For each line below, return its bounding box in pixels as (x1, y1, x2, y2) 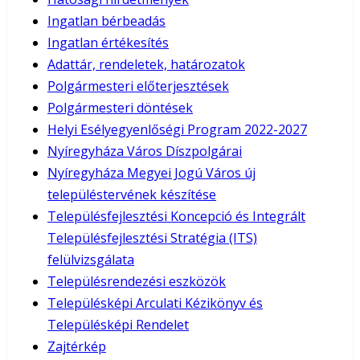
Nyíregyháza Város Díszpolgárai (47, 141, 242, 160)
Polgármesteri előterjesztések (47, 76, 229, 95)
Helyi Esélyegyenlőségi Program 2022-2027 (47, 120, 307, 138)
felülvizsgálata (47, 250, 134, 268)
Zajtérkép (47, 337, 106, 355)
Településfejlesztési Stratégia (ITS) (47, 228, 257, 247)
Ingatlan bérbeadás (47, 11, 166, 30)
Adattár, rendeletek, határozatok (47, 55, 245, 73)
